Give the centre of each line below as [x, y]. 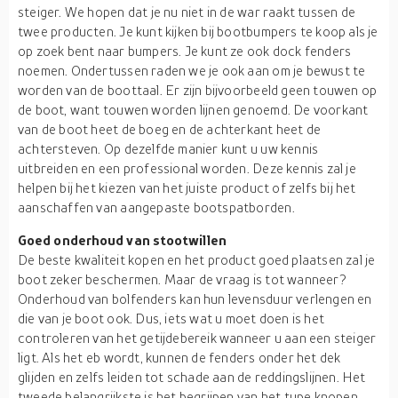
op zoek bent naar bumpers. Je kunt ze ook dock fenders [185, 51]
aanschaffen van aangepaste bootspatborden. [156, 207]
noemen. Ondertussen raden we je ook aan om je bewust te [192, 70]
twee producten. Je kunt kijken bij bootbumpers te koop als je [198, 31]
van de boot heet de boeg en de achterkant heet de [170, 129]
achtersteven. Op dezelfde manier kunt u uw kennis [168, 148]
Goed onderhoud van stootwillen [122, 240]
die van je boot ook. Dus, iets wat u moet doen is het [171, 318]
